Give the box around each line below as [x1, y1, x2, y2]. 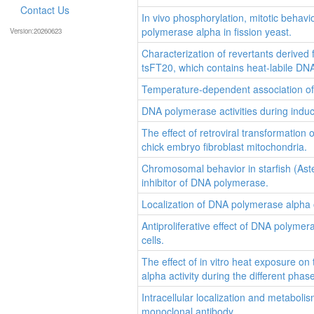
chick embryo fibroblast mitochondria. [142, 139, 307, 154]
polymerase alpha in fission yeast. [142, 25, 292, 39]
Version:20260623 [10, 25, 62, 36]
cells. [142, 233, 164, 247]
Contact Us [20, 2, 69, 17]
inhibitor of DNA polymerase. [142, 175, 268, 190]
